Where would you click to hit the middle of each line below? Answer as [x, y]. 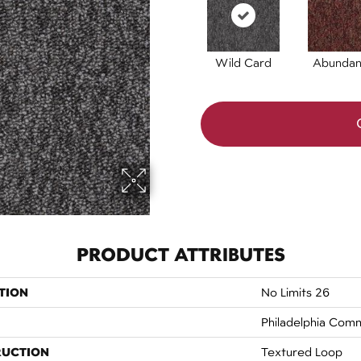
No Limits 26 [295, 292]
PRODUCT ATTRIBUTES [180, 254]
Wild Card [243, 62]
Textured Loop [302, 352]
